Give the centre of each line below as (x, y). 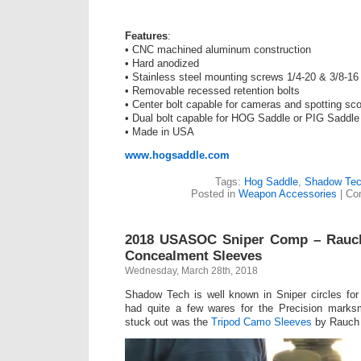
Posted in (214, 194)
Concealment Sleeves (193, 256)
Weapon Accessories (287, 194)
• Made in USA (160, 132)
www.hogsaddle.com (177, 156)
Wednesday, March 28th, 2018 (191, 271)
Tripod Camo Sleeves (261, 322)
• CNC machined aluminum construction (218, 50)
